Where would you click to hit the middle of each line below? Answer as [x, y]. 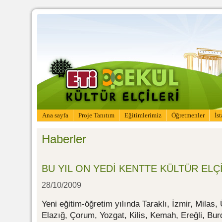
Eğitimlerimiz [143, 115]
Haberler [64, 139]
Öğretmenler [188, 115]
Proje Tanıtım [96, 115]
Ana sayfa [55, 115]
